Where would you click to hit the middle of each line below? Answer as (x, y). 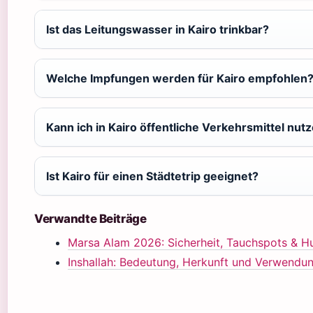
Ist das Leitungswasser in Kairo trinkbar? (158, 29)
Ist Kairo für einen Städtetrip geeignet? (152, 176)
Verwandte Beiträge (90, 219)
